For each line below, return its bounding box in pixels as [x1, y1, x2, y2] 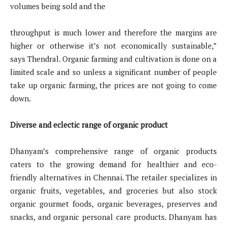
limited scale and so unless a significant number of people [10, 66, 217, 77]
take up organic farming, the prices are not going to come [10, 80, 217, 90]
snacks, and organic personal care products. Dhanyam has [10, 211, 217, 222]
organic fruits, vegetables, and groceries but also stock [10, 185, 217, 196]
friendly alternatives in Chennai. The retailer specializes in [10, 172, 217, 182]
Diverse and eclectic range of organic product [10, 119, 168, 130]
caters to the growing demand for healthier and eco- [10, 159, 217, 169]
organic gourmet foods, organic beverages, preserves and [10, 198, 217, 209]
